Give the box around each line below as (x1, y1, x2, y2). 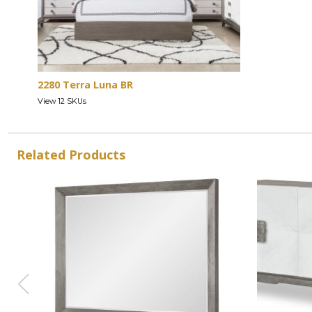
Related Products (17, 146, 125, 163)
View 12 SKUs (38, 96, 86, 106)
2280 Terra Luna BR (38, 77, 133, 91)
